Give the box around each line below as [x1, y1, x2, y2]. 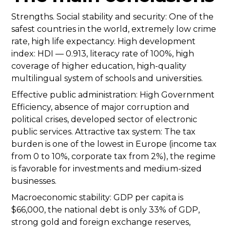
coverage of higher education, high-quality [11, 61, 186, 71]
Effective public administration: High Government [11, 90, 215, 100]
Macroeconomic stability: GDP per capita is [11, 193, 183, 203]
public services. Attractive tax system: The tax [11, 127, 196, 137]
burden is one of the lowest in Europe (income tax [11, 139, 217, 149]
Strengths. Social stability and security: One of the [11, 12, 214, 22]
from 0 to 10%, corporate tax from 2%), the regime [11, 151, 216, 162]
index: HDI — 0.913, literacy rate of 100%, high [11, 49, 194, 59]
